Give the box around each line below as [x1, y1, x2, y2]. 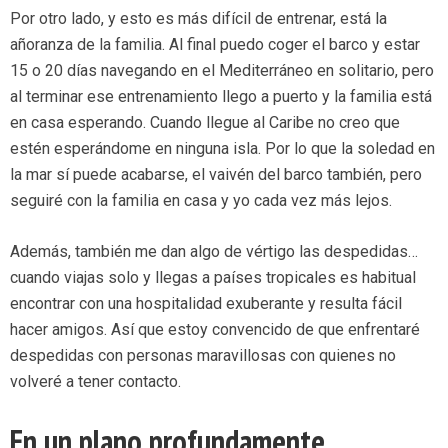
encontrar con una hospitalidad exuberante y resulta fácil [10, 294, 402, 314]
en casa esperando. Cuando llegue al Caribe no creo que [10, 113, 400, 133]
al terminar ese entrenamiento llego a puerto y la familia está [10, 87, 432, 107]
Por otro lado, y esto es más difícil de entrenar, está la [10, 9, 387, 29]
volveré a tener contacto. [10, 372, 181, 392]
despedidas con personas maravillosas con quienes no [10, 346, 396, 366]
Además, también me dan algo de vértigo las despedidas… [10, 242, 418, 262]
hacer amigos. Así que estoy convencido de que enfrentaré [10, 320, 420, 340]
